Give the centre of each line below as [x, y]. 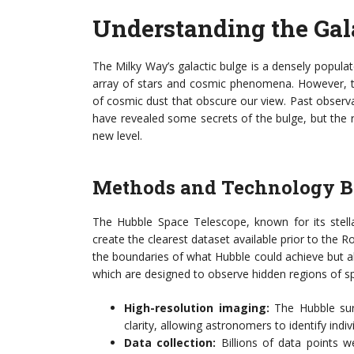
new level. [117, 136]
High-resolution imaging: [197, 308]
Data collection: [170, 343]
